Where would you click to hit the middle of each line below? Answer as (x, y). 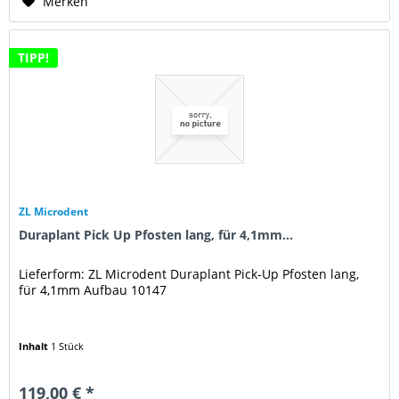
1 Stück (68, 346)
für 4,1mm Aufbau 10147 (93, 290)
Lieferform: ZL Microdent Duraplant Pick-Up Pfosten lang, (189, 274)
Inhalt (35, 346)
